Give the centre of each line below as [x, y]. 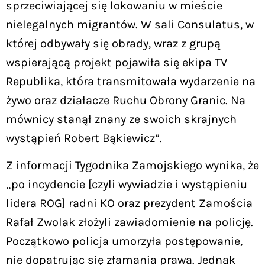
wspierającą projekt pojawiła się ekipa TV [117, 62]
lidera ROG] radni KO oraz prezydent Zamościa [129, 203]
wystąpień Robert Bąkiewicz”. [84, 138]
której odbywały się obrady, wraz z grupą [113, 43]
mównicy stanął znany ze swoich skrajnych [121, 119]
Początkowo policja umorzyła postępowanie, [124, 241]
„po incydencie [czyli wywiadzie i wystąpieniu [127, 185]
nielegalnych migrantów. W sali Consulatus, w [130, 24]
